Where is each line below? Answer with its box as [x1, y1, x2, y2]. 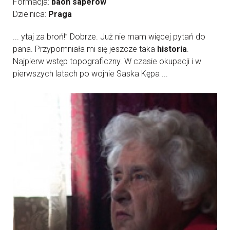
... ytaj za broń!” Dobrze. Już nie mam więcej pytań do [13, 32, 205, 42]
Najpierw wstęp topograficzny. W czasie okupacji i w [13, 56, 201, 66]
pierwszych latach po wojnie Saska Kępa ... [13, 69, 168, 79]
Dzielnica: [13, 9, 48, 19]
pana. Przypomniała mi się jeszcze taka [13, 44, 157, 54]
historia [157, 44, 187, 54]
